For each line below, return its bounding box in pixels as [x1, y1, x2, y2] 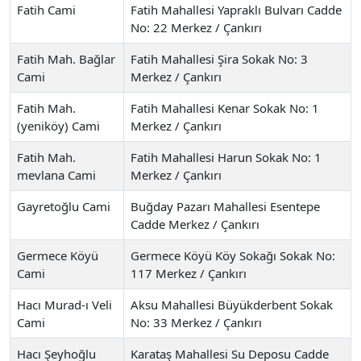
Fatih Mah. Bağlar [17, 50, 115, 67]
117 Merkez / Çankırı [131, 264, 247, 281]
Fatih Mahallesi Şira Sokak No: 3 [131, 50, 308, 67]
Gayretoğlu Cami [17, 197, 110, 214]
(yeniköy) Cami [17, 117, 100, 134]
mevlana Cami [17, 166, 96, 183]
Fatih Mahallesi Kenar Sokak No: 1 [131, 99, 319, 116]
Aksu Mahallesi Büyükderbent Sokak [131, 296, 333, 313]
